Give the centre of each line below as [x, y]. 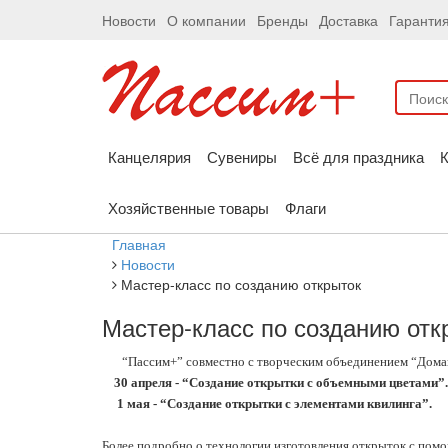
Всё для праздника [358, 156]
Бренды [282, 20]
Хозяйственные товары [188, 207]
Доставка [348, 20]
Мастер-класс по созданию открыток [241, 284]
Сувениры [242, 156]
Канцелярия [149, 156]
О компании [206, 20]
